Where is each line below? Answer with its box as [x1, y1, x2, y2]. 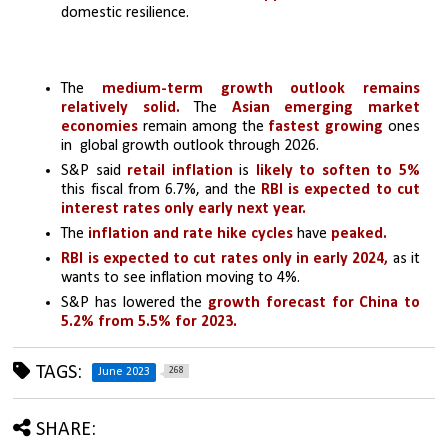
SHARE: [36, 420, 97, 441]
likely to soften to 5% [249, 163, 420, 180]
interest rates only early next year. [61, 201, 311, 218]
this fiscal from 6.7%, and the [61, 182, 261, 199]
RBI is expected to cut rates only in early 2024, [61, 251, 389, 268]
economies [61, 119, 139, 136]
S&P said [61, 163, 121, 180]
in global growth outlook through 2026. [61, 138, 320, 155]
